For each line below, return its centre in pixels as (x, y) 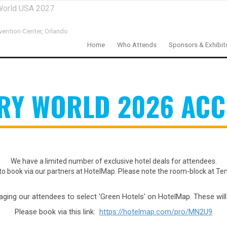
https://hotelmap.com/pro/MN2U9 (156, 212)
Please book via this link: (57, 212)
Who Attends (137, 45)
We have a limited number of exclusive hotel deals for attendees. (113, 161)
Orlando (55, 31)
